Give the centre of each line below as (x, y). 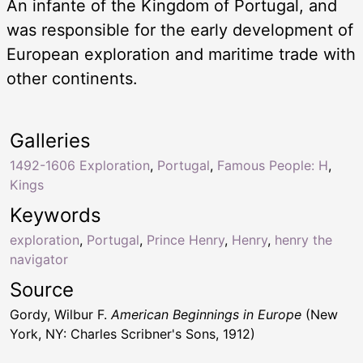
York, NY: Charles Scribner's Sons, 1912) (132, 334)
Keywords (56, 216)
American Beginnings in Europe (206, 315)
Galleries (50, 141)
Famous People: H (273, 166)
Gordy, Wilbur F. (60, 315)
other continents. (72, 79)
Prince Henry (186, 240)
